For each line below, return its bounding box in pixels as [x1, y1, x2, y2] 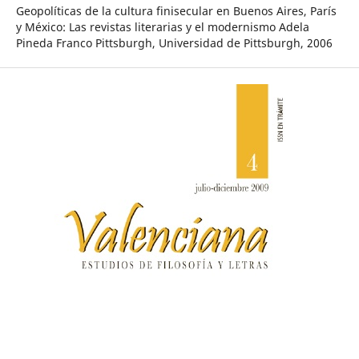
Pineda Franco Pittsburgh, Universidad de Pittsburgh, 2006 [15, 35, 333, 50]
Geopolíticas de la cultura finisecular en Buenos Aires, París [15, 3, 337, 18]
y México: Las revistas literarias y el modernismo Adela [15, 19, 309, 34]
